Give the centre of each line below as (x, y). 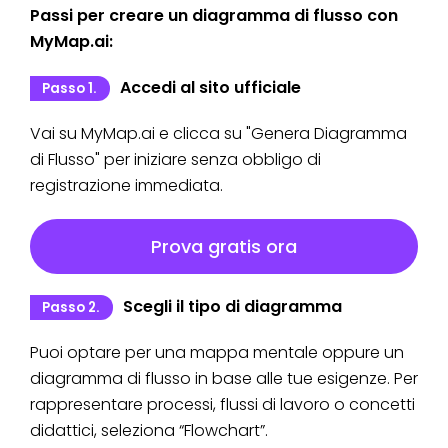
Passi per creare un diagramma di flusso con (214, 16)
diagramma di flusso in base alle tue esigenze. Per (224, 379)
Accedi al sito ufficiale (210, 88)
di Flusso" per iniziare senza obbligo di (175, 160)
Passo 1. (68, 89)
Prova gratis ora (224, 247)
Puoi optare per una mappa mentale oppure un (217, 353)
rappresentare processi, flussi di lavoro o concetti (222, 405)
